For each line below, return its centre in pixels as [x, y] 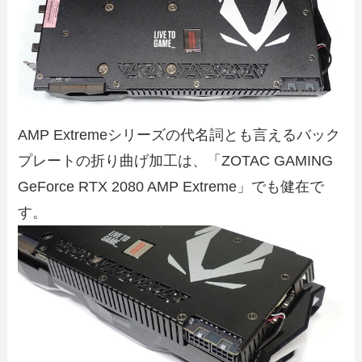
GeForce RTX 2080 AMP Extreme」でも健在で [171, 186]
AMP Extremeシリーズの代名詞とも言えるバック [179, 135]
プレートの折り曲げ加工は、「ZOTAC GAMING [176, 160]
